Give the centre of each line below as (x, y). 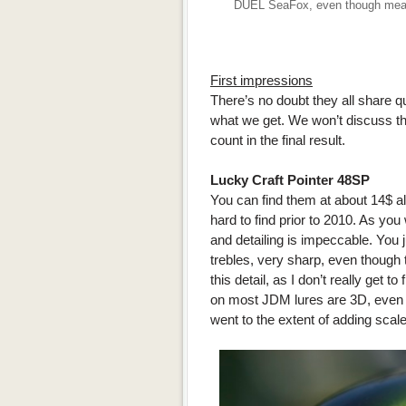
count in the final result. (278, 140)
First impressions (261, 80)
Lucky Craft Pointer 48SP (290, 180)
